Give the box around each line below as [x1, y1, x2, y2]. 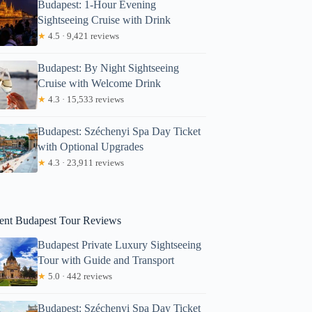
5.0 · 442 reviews [46, 270, 113, 281]
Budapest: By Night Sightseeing [38, 61, 180, 74]
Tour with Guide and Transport [38, 253, 175, 266]
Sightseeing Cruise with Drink [38, 13, 171, 26]
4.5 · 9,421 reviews [46, 30, 120, 41]
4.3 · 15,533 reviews [46, 93, 125, 104]
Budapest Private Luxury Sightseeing [38, 238, 202, 251]
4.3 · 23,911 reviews [46, 157, 125, 168]
